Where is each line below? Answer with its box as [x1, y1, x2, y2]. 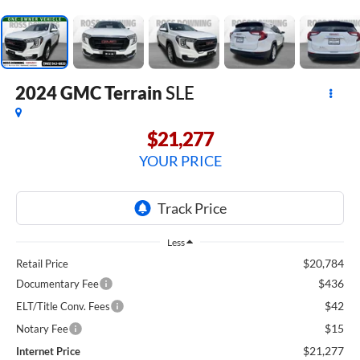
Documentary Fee [16, 276, 99, 290]
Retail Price [16, 256, 68, 270]
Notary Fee [16, 321, 68, 335]
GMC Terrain [59, 82, 162, 104]
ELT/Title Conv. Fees [16, 299, 110, 313]
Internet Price [16, 344, 80, 358]
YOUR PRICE [138, 151, 222, 170]
